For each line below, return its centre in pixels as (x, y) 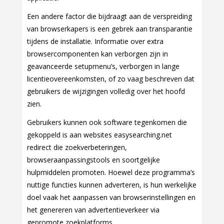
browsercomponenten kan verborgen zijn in (97, 54)
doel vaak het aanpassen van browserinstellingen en (111, 197)
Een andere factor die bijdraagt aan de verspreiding (109, 16)
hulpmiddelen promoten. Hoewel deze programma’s (111, 172)
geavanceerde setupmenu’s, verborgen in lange (103, 66)
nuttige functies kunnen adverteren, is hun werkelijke (112, 185)
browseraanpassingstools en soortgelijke (93, 160)
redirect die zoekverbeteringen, (77, 147)
